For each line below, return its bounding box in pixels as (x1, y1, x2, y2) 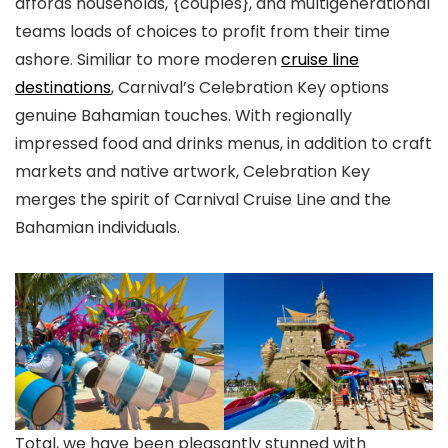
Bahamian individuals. (15, 216, 184, 240)
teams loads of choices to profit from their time (15, 20, 390, 44)
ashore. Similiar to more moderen (15, 48, 281, 72)
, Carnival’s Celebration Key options (111, 76, 389, 100)
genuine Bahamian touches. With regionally (15, 104, 352, 128)
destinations (15, 76, 111, 100)
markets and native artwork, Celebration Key (15, 160, 370, 184)
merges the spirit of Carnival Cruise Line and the (15, 188, 391, 212)
